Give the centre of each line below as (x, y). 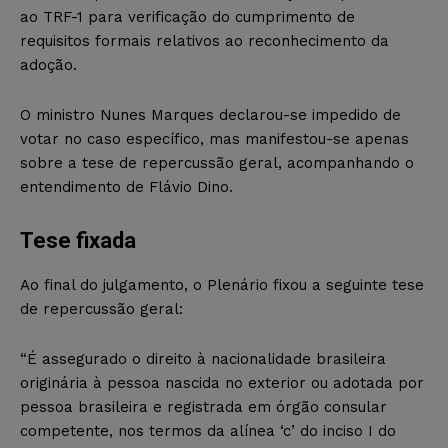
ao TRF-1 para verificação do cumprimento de (187, 16)
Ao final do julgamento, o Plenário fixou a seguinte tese (222, 284)
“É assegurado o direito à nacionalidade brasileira (203, 358)
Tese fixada (78, 240)
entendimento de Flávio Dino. (126, 186)
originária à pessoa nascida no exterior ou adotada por (222, 382)
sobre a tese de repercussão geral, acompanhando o (217, 162)
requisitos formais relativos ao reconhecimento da (204, 40)
